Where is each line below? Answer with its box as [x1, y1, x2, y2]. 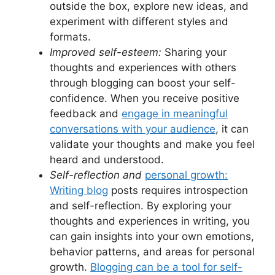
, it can [215, 122, 249, 135]
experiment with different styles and [50, 15, 228, 28]
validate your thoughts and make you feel [50, 137, 255, 150]
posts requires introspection [108, 184, 248, 196]
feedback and [50, 107, 122, 120]
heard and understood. [50, 153, 164, 166]
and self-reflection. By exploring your [50, 199, 231, 212]
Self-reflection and [50, 168, 145, 181]
